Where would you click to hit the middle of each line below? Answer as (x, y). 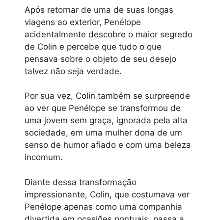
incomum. (44, 157)
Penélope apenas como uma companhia (103, 206)
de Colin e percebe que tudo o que (93, 46)
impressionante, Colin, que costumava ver (107, 194)
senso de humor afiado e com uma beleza (108, 145)
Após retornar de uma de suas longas (99, 10)
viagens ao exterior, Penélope (83, 22)
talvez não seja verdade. (73, 71)
